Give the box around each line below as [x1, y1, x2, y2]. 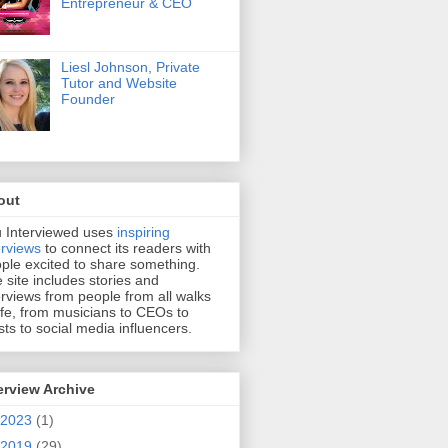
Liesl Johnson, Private [60, 59, 200, 76]
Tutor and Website [60, 75, 177, 92]
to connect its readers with [41, 239, 211, 256]
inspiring [117, 223, 170, 240]
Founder [60, 91, 115, 108]
